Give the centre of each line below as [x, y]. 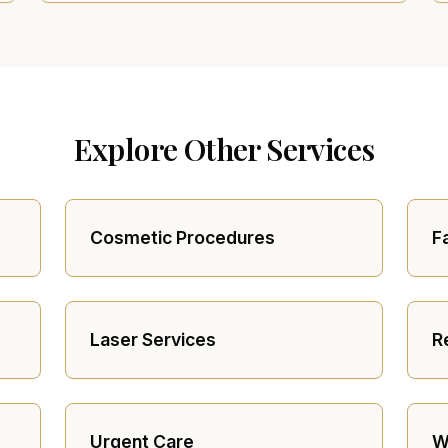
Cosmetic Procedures [183, 238]
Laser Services [153, 340]
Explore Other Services [224, 149]
